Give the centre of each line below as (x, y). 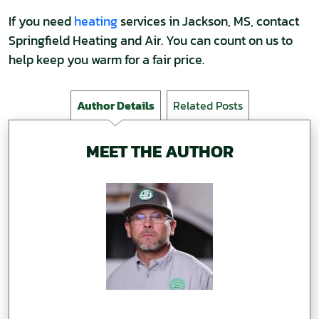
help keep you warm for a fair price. (106, 59)
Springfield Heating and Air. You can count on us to (151, 40)
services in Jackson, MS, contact (208, 21)
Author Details (115, 105)
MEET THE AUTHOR (159, 151)
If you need (41, 21)
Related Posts (208, 105)
